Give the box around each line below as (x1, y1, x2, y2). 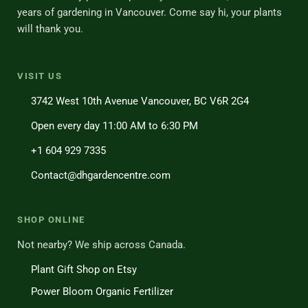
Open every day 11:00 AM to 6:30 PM (30, 120, 198, 133)
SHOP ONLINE (17, 214, 85, 225)
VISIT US (17, 71, 62, 82)
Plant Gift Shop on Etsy (30, 263, 137, 276)
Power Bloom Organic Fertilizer (30, 285, 173, 298)
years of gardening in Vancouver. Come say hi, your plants (17, 6, 282, 19)
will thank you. (17, 23, 83, 36)
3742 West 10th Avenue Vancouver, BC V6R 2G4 (30, 95, 249, 108)
